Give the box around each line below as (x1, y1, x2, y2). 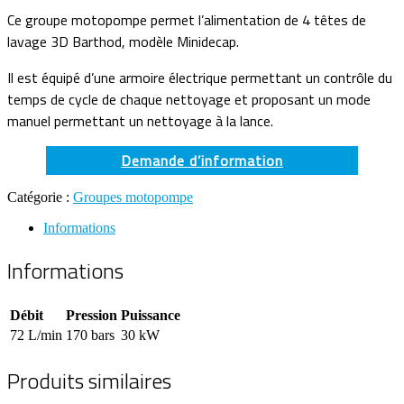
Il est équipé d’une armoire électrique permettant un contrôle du (7, 66, 392, 88)
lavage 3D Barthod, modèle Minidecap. (7, 30, 239, 52)
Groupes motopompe (73, 189, 193, 206)
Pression (66, 308, 117, 324)
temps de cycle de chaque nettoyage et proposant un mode (7, 87, 371, 110)
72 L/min (10, 327, 62, 344)
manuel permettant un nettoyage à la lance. (7, 109, 273, 132)
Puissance (121, 308, 180, 324)
